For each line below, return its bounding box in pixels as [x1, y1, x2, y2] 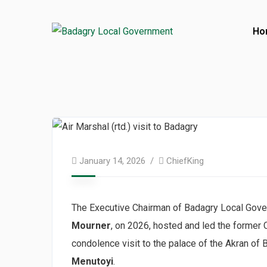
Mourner [72, 219, 111, 231]
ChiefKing [166, 155, 204, 166]
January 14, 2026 [79, 155, 145, 166]
